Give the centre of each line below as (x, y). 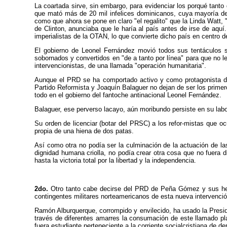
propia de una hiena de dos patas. (84, 131)
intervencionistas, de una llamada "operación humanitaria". (120, 66)
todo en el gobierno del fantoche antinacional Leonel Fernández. (128, 95)
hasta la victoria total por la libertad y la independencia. (115, 160)
